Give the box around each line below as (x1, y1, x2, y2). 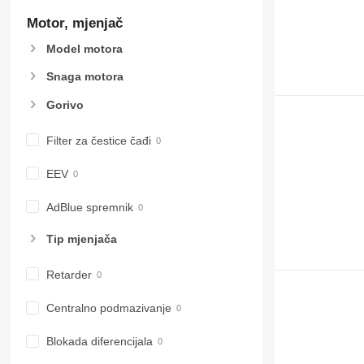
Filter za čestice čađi (45, 133, 151, 147)
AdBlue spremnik (45, 200, 133, 214)
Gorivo (45, 97, 84, 111)
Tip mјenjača (45, 232, 117, 246)
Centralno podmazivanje (45, 301, 171, 315)
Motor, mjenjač (26, 15, 123, 32)
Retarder (45, 268, 92, 281)
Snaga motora (45, 70, 123, 84)
